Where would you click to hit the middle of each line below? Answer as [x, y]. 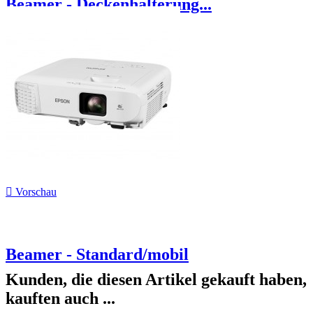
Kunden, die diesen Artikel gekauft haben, [156, 280]
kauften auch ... [60, 299]
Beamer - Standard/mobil [97, 255]
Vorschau [35, 192]
